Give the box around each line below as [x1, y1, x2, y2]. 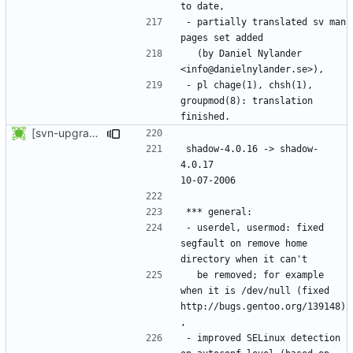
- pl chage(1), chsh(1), [186, 79, 313, 91]
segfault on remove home [180, 237, 307, 249]
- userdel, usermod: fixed [186, 221, 324, 233]
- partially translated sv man [186, 16, 346, 28]
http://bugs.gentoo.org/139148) [180, 300, 346, 312]
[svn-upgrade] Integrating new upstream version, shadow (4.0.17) [89, 125, 98, 139]
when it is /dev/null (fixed [180, 284, 329, 296]
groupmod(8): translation [180, 95, 313, 106]
